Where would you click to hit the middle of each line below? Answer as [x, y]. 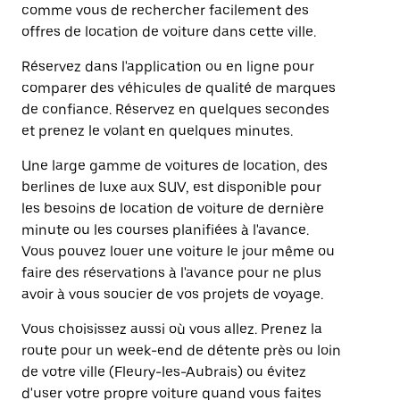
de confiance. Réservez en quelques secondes [175, 109]
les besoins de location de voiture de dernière [173, 208]
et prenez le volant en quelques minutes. [157, 131]
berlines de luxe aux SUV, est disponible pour [171, 187]
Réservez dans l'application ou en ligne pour [168, 67]
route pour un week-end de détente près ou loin [181, 350]
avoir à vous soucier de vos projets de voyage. [172, 294]
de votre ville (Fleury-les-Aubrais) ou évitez [164, 372]
